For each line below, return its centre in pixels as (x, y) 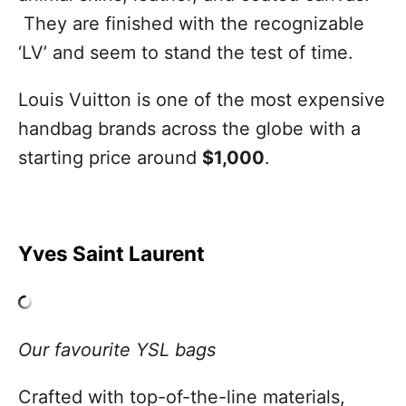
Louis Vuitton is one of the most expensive (202, 99)
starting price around (110, 157)
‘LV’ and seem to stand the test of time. (186, 52)
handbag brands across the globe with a (189, 128)
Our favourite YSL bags (117, 349)
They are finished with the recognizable (191, 23)
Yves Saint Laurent (111, 253)
